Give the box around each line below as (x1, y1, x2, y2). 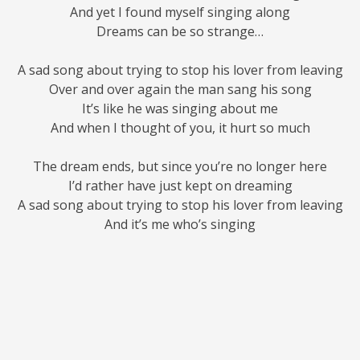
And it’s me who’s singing (104, 215, 256, 234)
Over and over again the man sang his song (48, 80, 312, 99)
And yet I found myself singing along (70, 3, 290, 22)
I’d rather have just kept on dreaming (67, 177, 292, 195)
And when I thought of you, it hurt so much (50, 119, 310, 137)
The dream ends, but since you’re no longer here (33, 157, 327, 176)
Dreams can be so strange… (96, 22, 264, 41)
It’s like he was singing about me (82, 100, 278, 118)
